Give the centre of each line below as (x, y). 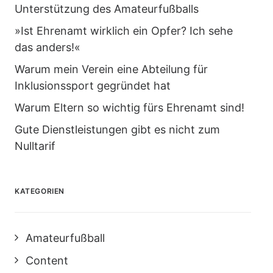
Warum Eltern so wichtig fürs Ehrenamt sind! (129, 108)
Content (47, 261)
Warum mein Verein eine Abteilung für (111, 69)
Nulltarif (35, 146)
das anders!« (48, 47)
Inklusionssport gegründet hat (93, 86)
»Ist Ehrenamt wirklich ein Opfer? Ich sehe (124, 31)
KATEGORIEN (40, 191)
